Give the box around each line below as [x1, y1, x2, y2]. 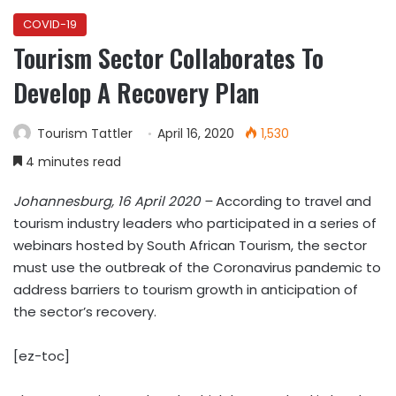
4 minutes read [22, 153, 121, 171]
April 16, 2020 [157, 125, 234, 142]
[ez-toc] [13, 346, 70, 365]
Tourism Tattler [37, 125, 133, 142]
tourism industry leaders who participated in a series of [13, 214, 377, 232]
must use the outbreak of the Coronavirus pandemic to [13, 258, 381, 277]
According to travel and [216, 192, 371, 210]
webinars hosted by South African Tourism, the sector [13, 236, 367, 255]
